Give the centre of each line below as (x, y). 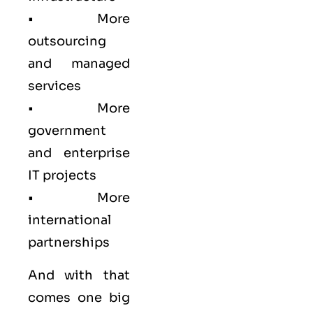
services (54, 86)
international (70, 220)
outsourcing (67, 42)
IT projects (62, 176)
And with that (79, 275)
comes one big (79, 297)
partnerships (69, 243)
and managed (79, 64)
